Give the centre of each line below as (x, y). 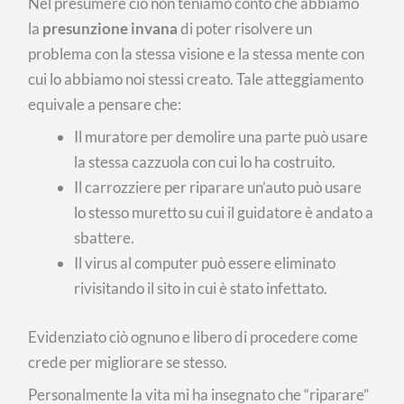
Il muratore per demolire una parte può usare (221, 137)
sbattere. (105, 238)
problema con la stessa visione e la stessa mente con (197, 53)
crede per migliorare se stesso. (128, 362)
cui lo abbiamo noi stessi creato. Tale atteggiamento (196, 78)
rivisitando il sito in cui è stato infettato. (201, 289)
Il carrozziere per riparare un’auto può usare (218, 188)
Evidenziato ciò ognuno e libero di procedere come (193, 336)
